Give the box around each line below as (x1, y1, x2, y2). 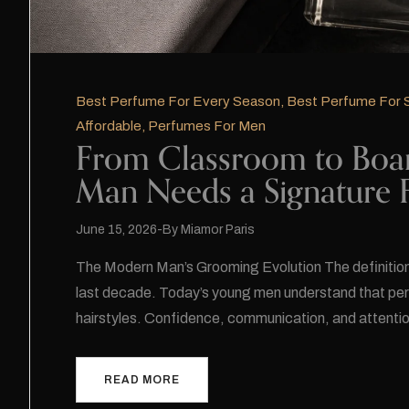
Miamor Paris (181, 222, 255, 236)
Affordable (76, 118, 142, 133)
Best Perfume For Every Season (76, 93, 280, 109)
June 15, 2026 (76, 222, 157, 236)
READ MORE (104, 372, 180, 386)
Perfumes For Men (148, 118, 266, 133)
